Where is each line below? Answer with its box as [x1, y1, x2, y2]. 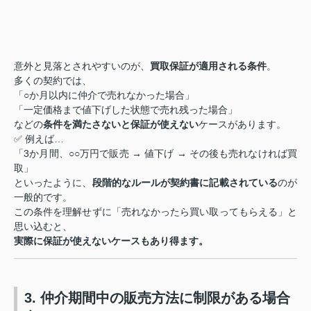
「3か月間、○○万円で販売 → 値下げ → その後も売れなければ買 [14, 148, 297, 160]
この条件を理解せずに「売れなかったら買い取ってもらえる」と [14, 206, 297, 218]
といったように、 [14, 177, 92, 189]
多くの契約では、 [14, 75, 92, 87]
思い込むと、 [14, 221, 72, 233]
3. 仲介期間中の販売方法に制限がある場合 [24, 290, 290, 306]
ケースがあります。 [199, 119, 286, 131]
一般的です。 [14, 192, 72, 203]
